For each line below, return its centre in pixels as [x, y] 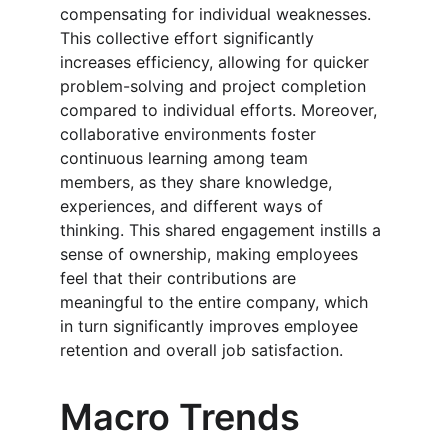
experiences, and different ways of [194, 206]
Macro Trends [184, 417]
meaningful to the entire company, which [216, 302]
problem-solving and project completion [215, 86]
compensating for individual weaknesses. [218, 14]
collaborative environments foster [190, 134]
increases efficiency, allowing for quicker [217, 62]
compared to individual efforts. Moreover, [221, 110]
